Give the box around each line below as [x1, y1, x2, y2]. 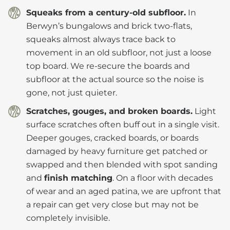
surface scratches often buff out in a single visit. [26, 119, 219, 129]
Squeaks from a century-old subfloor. [26, 7, 186, 17]
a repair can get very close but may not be [26, 199, 199, 209]
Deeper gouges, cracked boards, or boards [26, 132, 199, 143]
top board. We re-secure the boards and [26, 61, 190, 71]
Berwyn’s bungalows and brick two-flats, [26, 21, 192, 31]
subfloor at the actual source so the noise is [26, 74, 204, 84]
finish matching [44, 172, 112, 183]
